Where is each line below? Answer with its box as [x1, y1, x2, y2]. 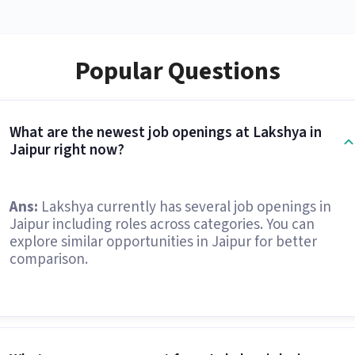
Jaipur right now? [9, 139, 124, 161]
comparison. [9, 249, 88, 270]
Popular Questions [74, 53, 281, 90]
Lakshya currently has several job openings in [37, 197, 331, 218]
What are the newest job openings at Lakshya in [9, 122, 322, 143]
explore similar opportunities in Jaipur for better [9, 231, 317, 253]
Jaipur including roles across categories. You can [9, 214, 315, 235]
